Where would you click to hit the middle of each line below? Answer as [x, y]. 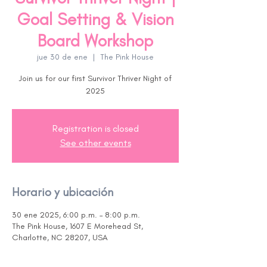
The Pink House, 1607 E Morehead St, [77, 226]
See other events [95, 143]
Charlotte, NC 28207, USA [60, 237]
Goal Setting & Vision [95, 19]
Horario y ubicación [63, 192]
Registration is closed [95, 128]
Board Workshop [95, 41]
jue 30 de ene [62, 57]
